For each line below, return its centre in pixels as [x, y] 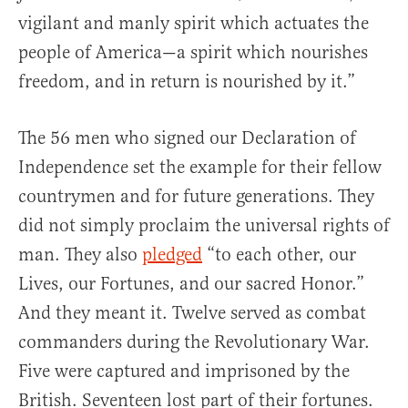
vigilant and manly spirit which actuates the [194, 24]
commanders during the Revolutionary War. [194, 342]
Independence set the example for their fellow [200, 168]
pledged [172, 255]
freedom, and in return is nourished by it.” [187, 82]
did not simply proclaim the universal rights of [204, 226]
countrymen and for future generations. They [196, 197]
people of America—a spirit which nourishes [193, 53]
